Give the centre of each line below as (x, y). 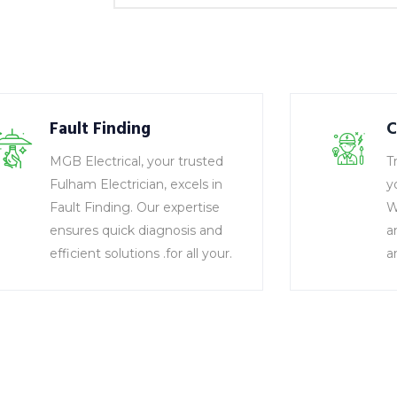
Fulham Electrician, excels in (136, 184)
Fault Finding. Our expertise (134, 207)
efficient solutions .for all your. (140, 253)
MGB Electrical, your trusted (136, 161)
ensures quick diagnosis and (136, 230)
